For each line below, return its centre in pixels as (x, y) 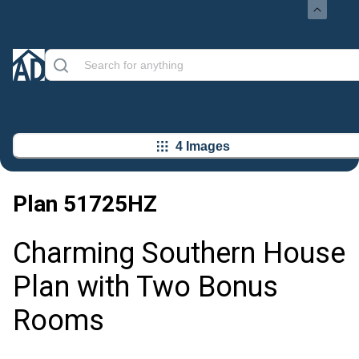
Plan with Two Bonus (145, 287)
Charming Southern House (179, 254)
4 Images (202, 146)
